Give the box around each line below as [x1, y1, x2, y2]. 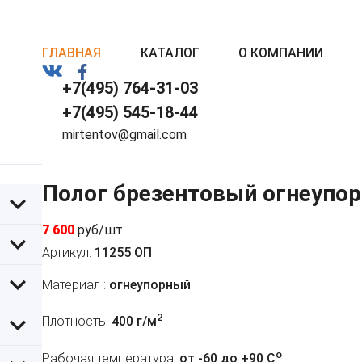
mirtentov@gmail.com [62, 127, 187, 142]
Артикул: [42, 245, 91, 261]
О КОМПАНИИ [238, 45, 324, 61]
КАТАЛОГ [140, 45, 200, 61]
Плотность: [42, 314, 108, 330]
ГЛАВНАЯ [42, 45, 101, 61]
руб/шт [78, 222, 123, 238]
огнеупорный [106, 277, 191, 293]
